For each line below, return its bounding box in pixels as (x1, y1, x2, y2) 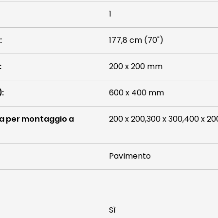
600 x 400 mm (109, 87, 164, 98)
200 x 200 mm (109, 61, 163, 72)
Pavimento (109, 150, 151, 162)
